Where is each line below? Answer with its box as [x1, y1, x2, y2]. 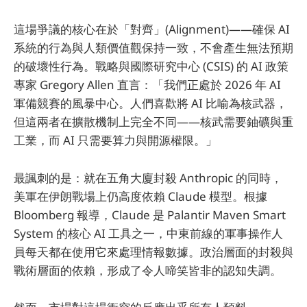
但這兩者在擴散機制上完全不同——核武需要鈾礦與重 [14, 114, 293, 130]
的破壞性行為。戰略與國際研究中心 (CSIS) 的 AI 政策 [14, 58, 288, 75]
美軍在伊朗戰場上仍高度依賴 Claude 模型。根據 [14, 188, 267, 204]
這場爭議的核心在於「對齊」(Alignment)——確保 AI [14, 21, 290, 38]
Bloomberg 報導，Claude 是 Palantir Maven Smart [14, 206, 286, 223]
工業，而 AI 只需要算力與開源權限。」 [14, 132, 217, 149]
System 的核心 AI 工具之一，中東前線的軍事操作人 [14, 225, 283, 241]
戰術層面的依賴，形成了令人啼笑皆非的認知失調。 [14, 262, 282, 278]
